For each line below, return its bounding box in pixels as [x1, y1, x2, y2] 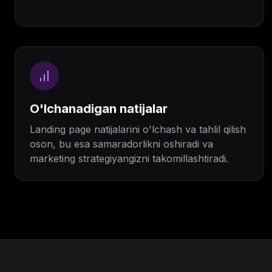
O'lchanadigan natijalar [30, 101, 168, 116]
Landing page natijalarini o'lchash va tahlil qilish [30, 123, 246, 135]
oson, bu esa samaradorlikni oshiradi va [30, 138, 213, 150]
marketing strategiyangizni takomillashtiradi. [30, 152, 228, 165]
